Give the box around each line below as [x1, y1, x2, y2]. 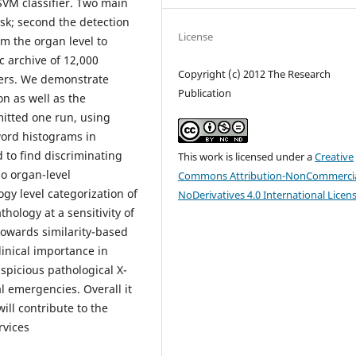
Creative [315, 149, 354, 164]
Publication [178, 85, 232, 100]
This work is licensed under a [178, 149, 315, 164]
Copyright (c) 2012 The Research [178, 66, 331, 81]
